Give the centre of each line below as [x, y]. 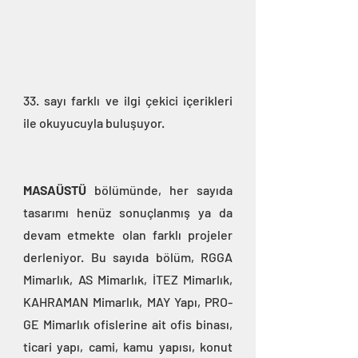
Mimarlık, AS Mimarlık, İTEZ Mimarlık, [128, 280]
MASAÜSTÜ [59, 190]
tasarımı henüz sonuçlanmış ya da [128, 213]
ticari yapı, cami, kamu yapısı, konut [128, 347]
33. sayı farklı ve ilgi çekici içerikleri [128, 101]
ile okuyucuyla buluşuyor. [94, 123]
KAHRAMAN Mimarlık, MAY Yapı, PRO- [128, 302]
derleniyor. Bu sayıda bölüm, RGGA [128, 257]
